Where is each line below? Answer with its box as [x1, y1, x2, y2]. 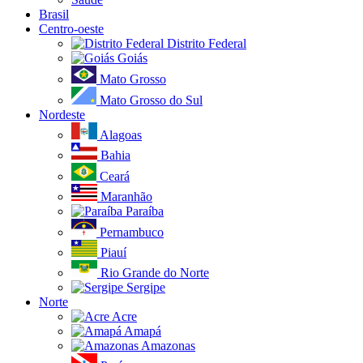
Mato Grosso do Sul [96, 93, 203, 107]
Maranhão [97, 190, 152, 203]
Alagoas [97, 128, 142, 142]
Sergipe [123, 280, 165, 294]
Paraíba [122, 204, 164, 218]
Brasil [39, 7, 69, 21]
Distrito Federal [164, 36, 246, 50]
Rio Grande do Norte [97, 266, 209, 280]
